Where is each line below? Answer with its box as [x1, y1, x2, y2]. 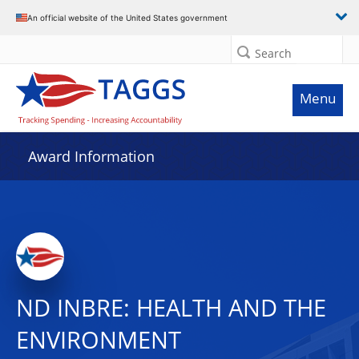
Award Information [28, 147, 155, 166]
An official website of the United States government [27, 12, 228, 22]
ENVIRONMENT [16, 324, 181, 356]
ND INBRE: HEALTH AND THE [16, 292, 326, 324]
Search [255, 46, 292, 61]
